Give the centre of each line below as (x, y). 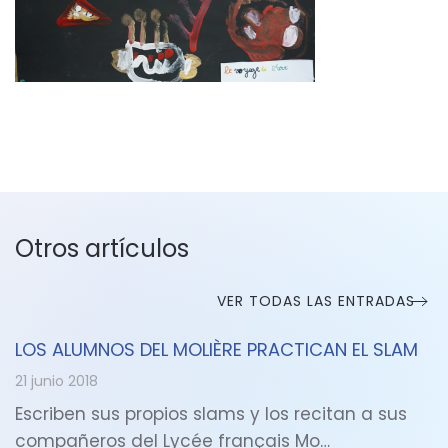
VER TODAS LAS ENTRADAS (316, 301)
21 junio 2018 (56, 381)
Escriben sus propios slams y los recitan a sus (211, 414)
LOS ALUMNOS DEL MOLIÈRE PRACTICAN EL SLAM (216, 349)
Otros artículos (102, 248)
